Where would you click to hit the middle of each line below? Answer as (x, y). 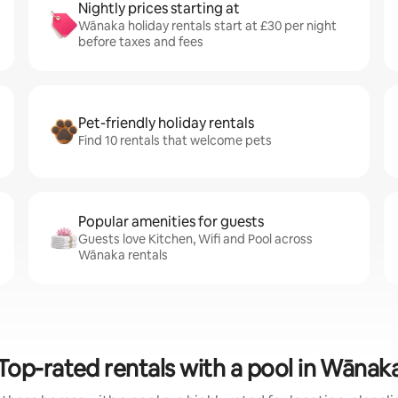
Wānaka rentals (123, 255)
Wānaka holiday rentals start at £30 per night (207, 26)
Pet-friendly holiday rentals (166, 123)
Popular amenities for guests (171, 222)
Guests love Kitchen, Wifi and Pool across (195, 239)
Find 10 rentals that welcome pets (175, 140)
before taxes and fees (141, 42)
